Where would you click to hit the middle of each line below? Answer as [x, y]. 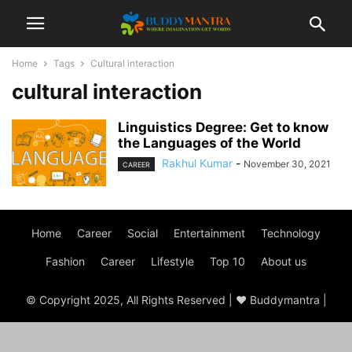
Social [143, 233]
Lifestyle [172, 261]
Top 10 [227, 261]
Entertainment [209, 233]
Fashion [65, 261]
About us [284, 261]
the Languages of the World [209, 143]
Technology [291, 233]
